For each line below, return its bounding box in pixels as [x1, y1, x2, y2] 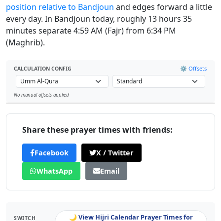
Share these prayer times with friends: [22, 124, 173, 136]
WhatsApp [37, 166, 73, 176]
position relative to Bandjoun [6, 1, 114, 12]
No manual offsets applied [14, 92, 69, 99]
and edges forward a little [114, 1, 212, 12]
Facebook [35, 148, 69, 158]
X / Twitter [96, 148, 134, 158]
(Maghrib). [6, 37, 45, 48]
